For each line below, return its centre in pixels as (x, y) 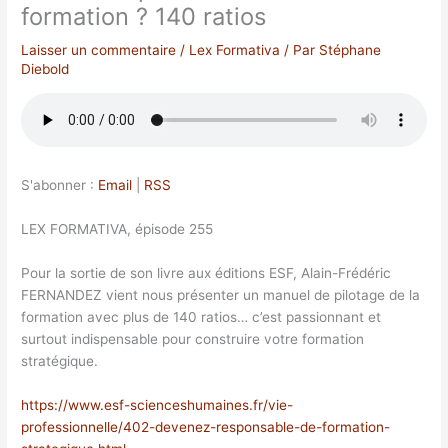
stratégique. (60, 361)
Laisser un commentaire (99, 49)
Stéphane (350, 49)
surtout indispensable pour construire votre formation (193, 339)
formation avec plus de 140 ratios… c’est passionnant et (201, 317)
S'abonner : (60, 185)
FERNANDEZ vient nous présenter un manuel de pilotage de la (221, 295)
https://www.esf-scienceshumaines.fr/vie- (157, 405)
